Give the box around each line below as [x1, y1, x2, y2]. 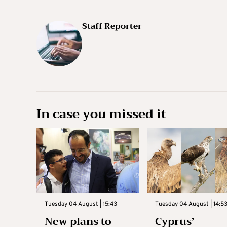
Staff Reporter [82, 19, 142, 33]
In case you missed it [36, 103, 166, 125]
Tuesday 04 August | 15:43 [45, 200, 117, 208]
